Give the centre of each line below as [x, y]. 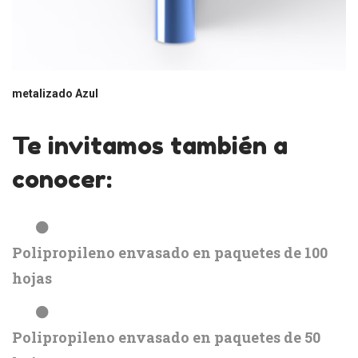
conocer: [62, 179]
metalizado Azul [55, 93]
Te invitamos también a [150, 145]
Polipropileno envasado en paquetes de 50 [166, 337]
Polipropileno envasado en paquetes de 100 [170, 252]
